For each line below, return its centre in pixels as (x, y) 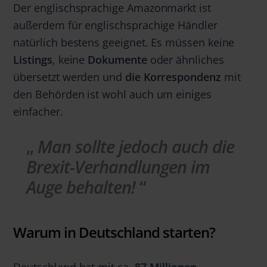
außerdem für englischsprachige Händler (115, 25)
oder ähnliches (187, 60)
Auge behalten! (81, 187)
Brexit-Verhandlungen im (118, 167)
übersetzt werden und (69, 77)
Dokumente (119, 60)
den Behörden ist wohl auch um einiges (112, 94)
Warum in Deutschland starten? (114, 232)
